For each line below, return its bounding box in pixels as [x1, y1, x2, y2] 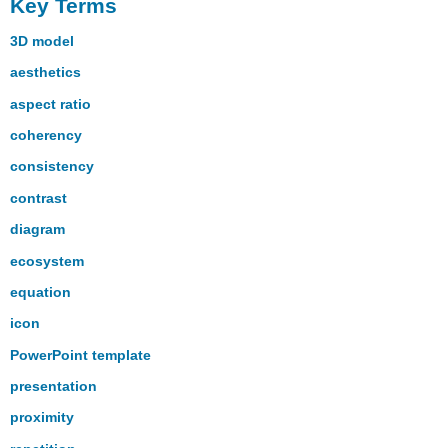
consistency [10, 158, 95, 175]
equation [10, 283, 72, 300]
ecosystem [10, 252, 85, 269]
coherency [10, 126, 83, 143]
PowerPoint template [10, 346, 152, 363]
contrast [10, 189, 68, 206]
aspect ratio [10, 95, 92, 112]
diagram [10, 221, 66, 238]
